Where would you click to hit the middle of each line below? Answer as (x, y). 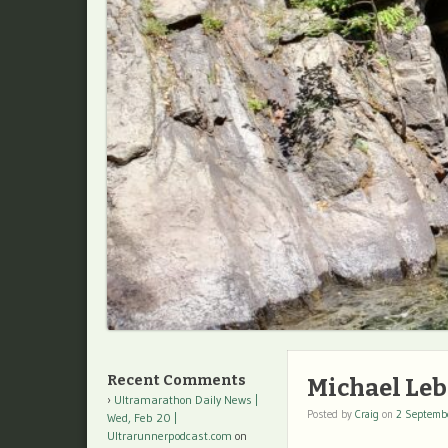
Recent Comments (176, 381)
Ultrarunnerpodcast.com (169, 436)
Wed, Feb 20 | (142, 418)
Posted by (331, 414)
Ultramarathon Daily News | (186, 400)
